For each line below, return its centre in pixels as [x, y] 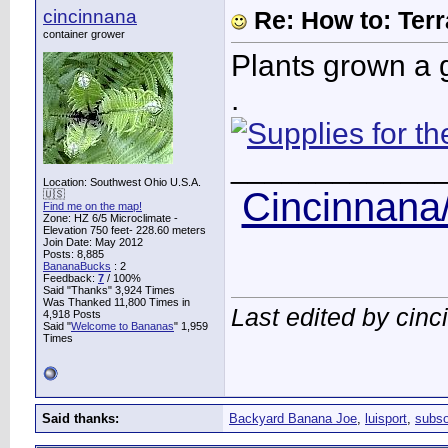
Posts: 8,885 [73, 254]
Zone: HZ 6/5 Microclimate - [110, 218]
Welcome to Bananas [122, 326]
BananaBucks [77, 266]
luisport [386, 418]
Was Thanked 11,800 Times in [116, 302]
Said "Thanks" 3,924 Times [109, 290]
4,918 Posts [72, 314]
